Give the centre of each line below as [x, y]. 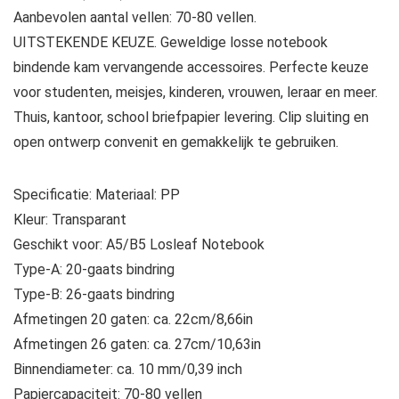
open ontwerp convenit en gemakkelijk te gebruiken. [176, 142]
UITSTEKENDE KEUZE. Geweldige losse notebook [171, 43]
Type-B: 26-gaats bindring [94, 295]
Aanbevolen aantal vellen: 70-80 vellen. [135, 18]
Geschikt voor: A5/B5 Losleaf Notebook [139, 245]
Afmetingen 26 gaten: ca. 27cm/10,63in [137, 345]
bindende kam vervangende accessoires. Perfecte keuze [191, 68]
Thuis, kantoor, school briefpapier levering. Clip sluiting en [191, 118]
